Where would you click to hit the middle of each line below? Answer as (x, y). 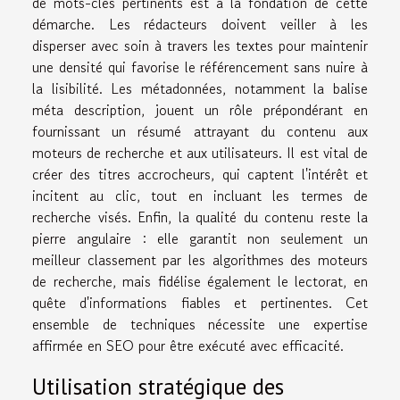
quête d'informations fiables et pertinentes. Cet (200, 303)
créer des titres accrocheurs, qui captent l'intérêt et (200, 175)
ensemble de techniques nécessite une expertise (200, 325)
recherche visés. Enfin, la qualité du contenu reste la (200, 217)
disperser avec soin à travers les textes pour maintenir (200, 46)
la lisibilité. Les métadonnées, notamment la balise (200, 89)
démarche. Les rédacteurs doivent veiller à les (200, 25)
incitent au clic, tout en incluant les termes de (200, 196)
